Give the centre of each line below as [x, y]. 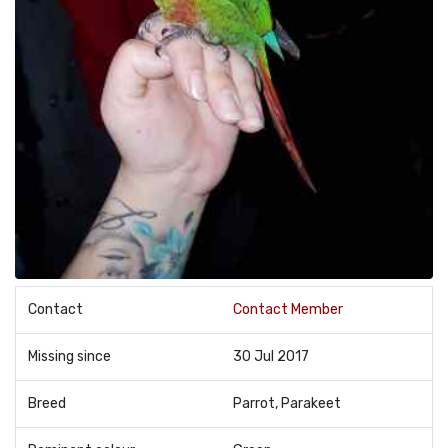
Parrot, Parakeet [287, 403]
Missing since [69, 356]
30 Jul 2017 [271, 356]
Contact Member [288, 309]
